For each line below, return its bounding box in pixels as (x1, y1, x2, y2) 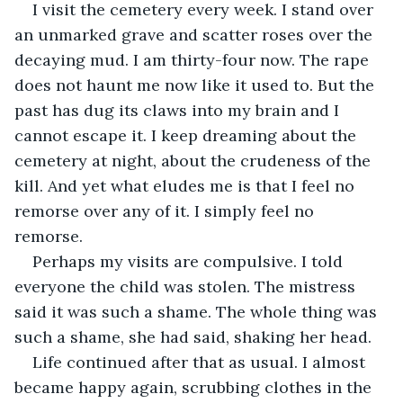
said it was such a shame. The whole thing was (14, 300, 381, 322)
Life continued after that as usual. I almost (32, 351, 370, 372)
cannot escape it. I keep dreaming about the (14, 124, 361, 146)
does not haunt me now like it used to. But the (14, 74, 379, 95)
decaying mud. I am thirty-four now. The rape (14, 49, 373, 70)
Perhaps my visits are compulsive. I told (32, 250, 347, 272)
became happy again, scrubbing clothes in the (14, 376, 376, 398)
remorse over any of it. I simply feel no (14, 200, 318, 221)
